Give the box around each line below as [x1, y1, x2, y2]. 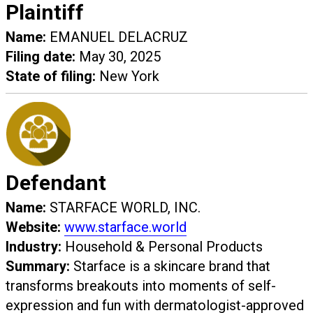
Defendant [6, 170, 106, 196]
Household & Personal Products [61, 238, 263, 256]
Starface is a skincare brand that [70, 258, 270, 275]
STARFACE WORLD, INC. [46, 199, 201, 217]
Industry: [6, 238, 61, 256]
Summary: [6, 258, 70, 275]
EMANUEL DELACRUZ [46, 29, 188, 46]
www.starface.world [64, 219, 187, 236]
